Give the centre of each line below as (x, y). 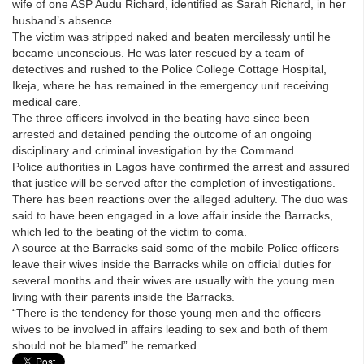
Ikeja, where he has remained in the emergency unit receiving (171, 85)
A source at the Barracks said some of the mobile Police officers (175, 247)
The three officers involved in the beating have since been (161, 117)
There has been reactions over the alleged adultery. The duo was (180, 199)
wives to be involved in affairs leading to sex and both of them (170, 329)
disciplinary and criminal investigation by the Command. (155, 150)
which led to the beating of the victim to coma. (130, 231)
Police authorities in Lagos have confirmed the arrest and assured (181, 166)
